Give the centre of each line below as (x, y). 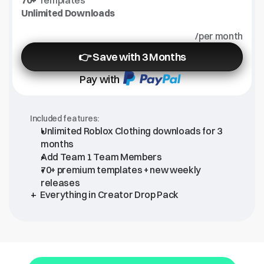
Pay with (100, 79)
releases (60, 183)
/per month (219, 36)
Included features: (65, 118)
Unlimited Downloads (68, 13)
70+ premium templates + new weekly (121, 170)
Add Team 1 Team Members (101, 157)
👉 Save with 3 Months (132, 57)
